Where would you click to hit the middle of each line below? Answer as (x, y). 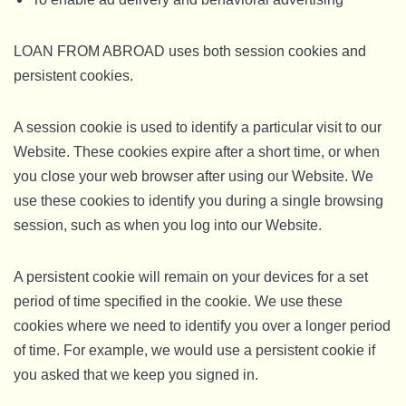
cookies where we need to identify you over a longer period (202, 326)
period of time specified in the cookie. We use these (178, 301)
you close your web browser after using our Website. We (193, 176)
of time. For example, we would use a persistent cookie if (194, 350)
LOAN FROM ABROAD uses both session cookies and (190, 51)
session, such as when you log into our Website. (168, 225)
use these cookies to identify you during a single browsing (198, 201)
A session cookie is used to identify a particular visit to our (198, 127)
